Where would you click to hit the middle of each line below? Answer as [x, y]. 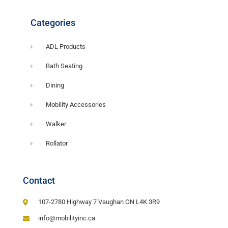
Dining [55, 85]
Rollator [57, 144]
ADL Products [66, 47]
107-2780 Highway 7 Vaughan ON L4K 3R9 [99, 202]
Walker [56, 124]
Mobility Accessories [76, 105]
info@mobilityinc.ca [67, 218]
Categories [53, 23]
